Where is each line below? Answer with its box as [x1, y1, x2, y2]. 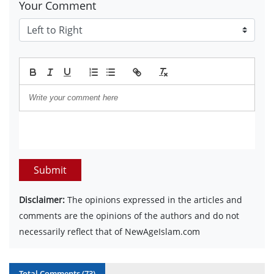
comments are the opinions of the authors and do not [19, 209, 239, 221]
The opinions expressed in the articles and [65, 193, 242, 206]
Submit [34, 163, 67, 177]
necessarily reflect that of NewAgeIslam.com [19, 225, 200, 237]
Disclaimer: [19, 193, 65, 206]
